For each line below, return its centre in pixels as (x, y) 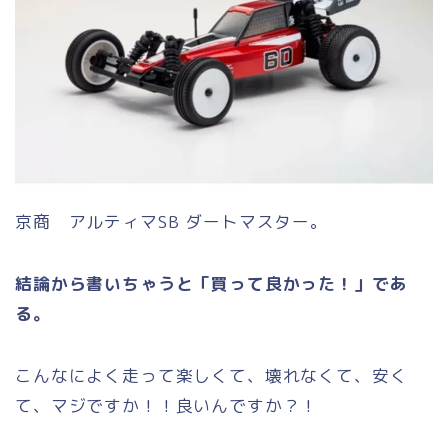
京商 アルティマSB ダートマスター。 (171, 221)
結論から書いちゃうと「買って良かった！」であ (211, 283)
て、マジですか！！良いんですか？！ (167, 405)
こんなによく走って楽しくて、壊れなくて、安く (211, 375)
